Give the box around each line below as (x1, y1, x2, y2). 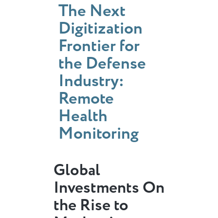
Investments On (54, 177, 164, 200)
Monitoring (58, 122, 139, 145)
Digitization (58, 17, 143, 40)
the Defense (58, 52, 146, 75)
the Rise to (54, 194, 128, 217)
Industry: (58, 70, 124, 93)
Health (58, 105, 108, 128)
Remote (58, 87, 114, 110)
